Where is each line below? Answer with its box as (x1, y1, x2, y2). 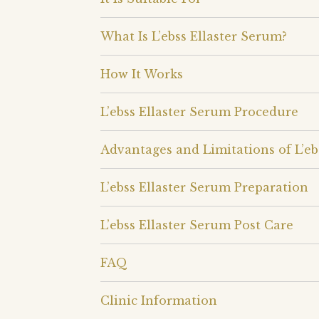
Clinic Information (100, 293, 217, 308)
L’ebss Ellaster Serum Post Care (100, 217, 293, 232)
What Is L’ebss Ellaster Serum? (100, 28, 287, 43)
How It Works (100, 66, 183, 81)
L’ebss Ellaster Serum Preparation (100, 179, 308, 194)
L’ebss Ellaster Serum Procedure (100, 104, 298, 119)
